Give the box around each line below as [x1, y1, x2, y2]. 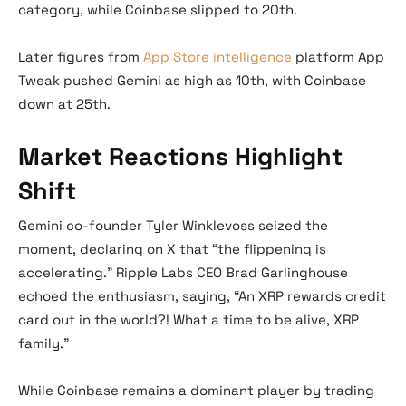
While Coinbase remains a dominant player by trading [18, 382, 374, 400]
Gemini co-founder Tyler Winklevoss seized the [18, 217, 328, 235]
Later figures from [18, 48, 143, 66]
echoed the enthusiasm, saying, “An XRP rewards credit [18, 287, 386, 305]
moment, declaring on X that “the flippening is [18, 240, 326, 258]
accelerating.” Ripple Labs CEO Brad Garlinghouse [18, 264, 348, 282]
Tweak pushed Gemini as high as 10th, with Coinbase [18, 72, 366, 90]
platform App [292, 48, 384, 66]
